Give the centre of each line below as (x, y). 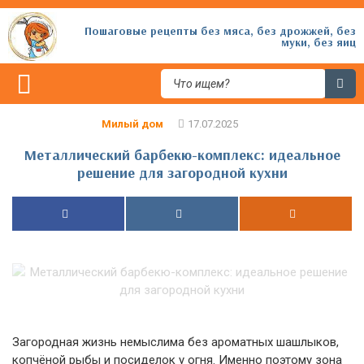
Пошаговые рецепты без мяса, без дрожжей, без (220, 31)
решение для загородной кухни (182, 173)
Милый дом (133, 124)
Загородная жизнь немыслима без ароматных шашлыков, (175, 342)
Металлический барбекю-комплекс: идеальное (182, 155)
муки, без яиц (318, 42)
